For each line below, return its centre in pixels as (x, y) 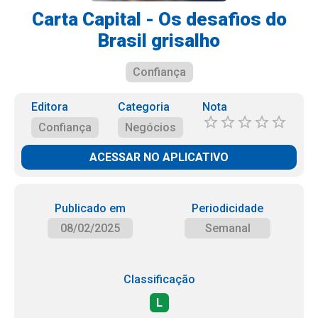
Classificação (159, 279)
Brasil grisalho (159, 40)
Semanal (227, 228)
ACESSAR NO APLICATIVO (159, 157)
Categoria (143, 107)
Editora (49, 107)
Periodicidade (228, 208)
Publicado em (90, 208)
